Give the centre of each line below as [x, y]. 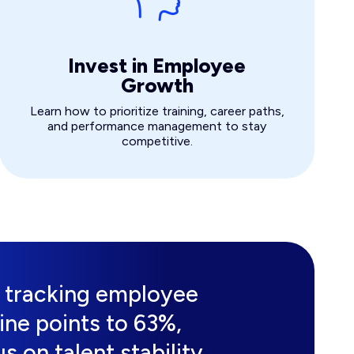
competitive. [157, 141]
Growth [157, 86]
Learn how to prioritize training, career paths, [157, 111]
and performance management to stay [157, 126]
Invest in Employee [157, 66]
